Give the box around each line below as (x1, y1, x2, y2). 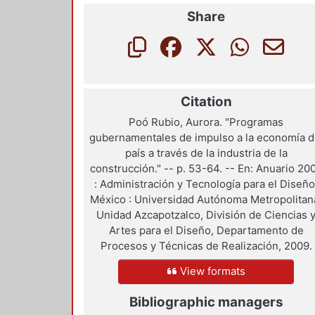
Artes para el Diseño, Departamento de (108, 224, 304, 238)
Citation (180, 93, 232, 110)
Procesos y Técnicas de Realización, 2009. (100, 239, 312, 253)
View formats (176, 264, 245, 278)
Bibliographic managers (129, 293, 283, 310)
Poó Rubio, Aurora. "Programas (129, 115, 284, 129)
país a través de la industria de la (124, 146, 288, 160)
